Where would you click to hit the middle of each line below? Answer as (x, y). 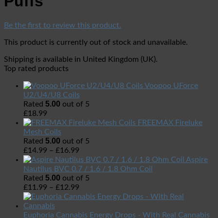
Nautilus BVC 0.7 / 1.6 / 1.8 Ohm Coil (88, 169)
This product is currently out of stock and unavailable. (96, 43)
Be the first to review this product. (63, 25)
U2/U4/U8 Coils (52, 95)
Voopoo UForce (171, 86)
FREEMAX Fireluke (170, 123)
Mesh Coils (42, 132)
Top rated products (36, 69)
